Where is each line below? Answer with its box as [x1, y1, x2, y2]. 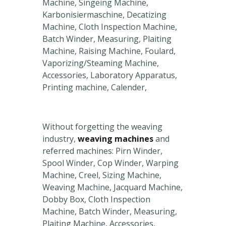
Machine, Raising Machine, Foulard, [42, 45, 176, 57]
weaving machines [78, 133, 153, 145]
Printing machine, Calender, [42, 82, 147, 93]
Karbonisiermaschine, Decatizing [42, 9, 166, 21]
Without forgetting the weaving [42, 121, 162, 133]
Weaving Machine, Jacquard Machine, [42, 182, 183, 193]
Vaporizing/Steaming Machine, [42, 58, 159, 69]
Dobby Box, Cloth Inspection [42, 194, 150, 205]
